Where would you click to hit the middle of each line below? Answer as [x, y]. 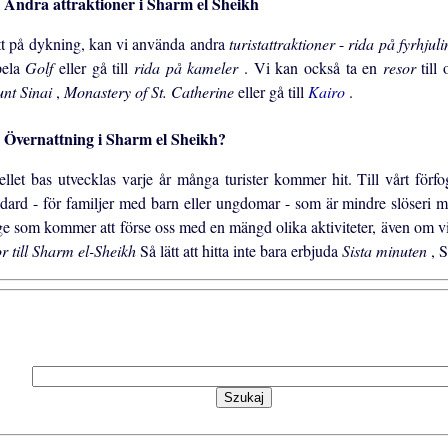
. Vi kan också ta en [313, 68]
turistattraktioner [283, 44]
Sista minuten [386, 251]
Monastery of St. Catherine [151, 92]
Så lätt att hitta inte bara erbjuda [241, 251]
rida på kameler [188, 68]
